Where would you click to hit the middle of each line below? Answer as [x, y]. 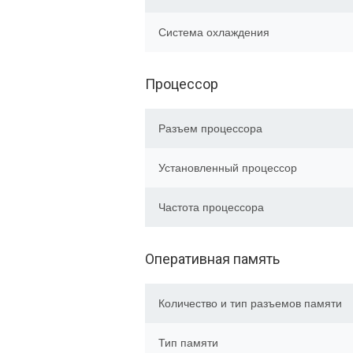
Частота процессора [211, 207]
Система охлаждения [214, 32]
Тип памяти [188, 343]
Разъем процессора [210, 128]
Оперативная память [212, 259]
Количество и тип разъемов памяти [250, 303]
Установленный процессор [228, 168]
